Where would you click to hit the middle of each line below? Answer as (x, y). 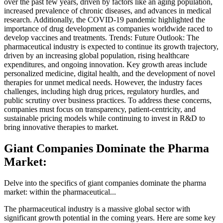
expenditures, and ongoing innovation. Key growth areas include (106, 65)
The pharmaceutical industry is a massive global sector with (97, 209)
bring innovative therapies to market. (61, 127)
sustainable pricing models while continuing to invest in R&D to (105, 118)
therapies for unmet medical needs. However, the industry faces (103, 83)
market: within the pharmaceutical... (60, 192)
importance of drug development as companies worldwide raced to (108, 29)
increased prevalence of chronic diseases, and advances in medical (108, 11)
